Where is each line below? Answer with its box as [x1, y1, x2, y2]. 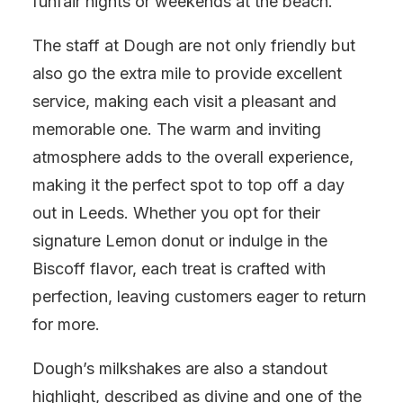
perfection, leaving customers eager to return [32, 287, 366, 306]
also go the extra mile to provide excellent [32, 64, 342, 83]
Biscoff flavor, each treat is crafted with [32, 259, 326, 278]
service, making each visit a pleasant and [32, 92, 336, 111]
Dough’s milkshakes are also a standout [32, 359, 327, 378]
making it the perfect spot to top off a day [32, 175, 345, 194]
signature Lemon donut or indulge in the [32, 231, 327, 250]
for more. [32, 315, 100, 334]
